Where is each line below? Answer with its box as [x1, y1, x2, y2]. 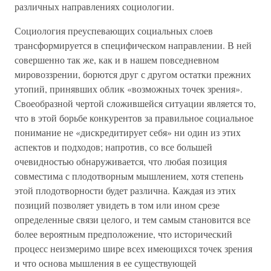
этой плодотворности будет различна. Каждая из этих [15, 184, 236, 197]
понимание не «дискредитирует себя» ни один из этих [15, 126, 241, 139]
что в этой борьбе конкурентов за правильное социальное [15, 111, 253, 124]
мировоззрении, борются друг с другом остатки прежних [15, 68, 251, 80]
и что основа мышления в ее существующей [15, 256, 197, 269]
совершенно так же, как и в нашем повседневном [15, 53, 219, 66]
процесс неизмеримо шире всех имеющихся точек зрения [15, 242, 252, 255]
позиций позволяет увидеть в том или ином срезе [15, 198, 220, 211]
